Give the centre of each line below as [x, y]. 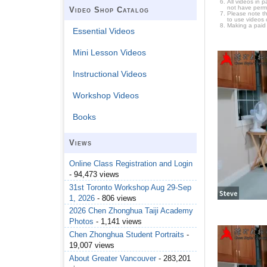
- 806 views [116, 198]
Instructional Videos [110, 74]
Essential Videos [104, 31]
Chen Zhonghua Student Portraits [127, 235]
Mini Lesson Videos [110, 53]
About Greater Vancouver [113, 258]
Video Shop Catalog [109, 10]
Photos [81, 222]
